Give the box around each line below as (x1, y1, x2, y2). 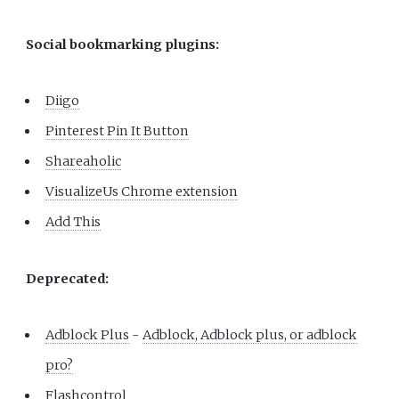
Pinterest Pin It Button (45, 123, 190, 140)
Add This (45, 214, 102, 231)
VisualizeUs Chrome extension (45, 183, 239, 200)
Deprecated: (26, 270, 110, 287)
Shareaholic (45, 153, 122, 170)
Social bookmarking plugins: (26, 37, 220, 53)
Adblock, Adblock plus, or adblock (142, 326, 358, 343)
